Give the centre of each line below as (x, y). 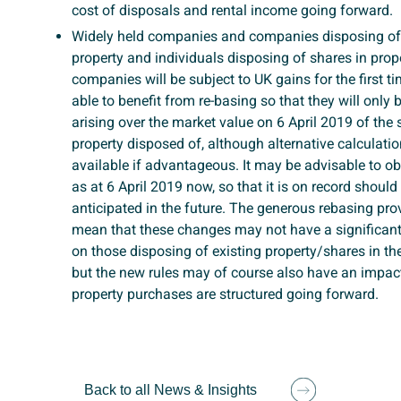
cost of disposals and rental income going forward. (232, 10)
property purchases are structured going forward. (225, 294)
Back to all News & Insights (171, 390)
